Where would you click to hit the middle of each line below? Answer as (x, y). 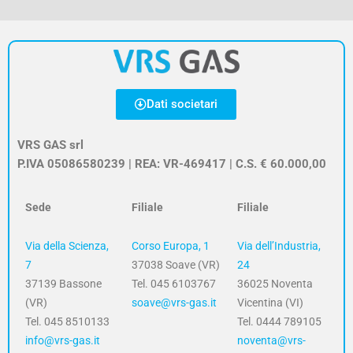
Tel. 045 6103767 (173, 283)
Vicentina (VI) (271, 302)
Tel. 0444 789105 (280, 321)
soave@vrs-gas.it (174, 302)
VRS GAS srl (50, 145)
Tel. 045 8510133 (67, 321)
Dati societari (182, 104)
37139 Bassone (63, 283)
